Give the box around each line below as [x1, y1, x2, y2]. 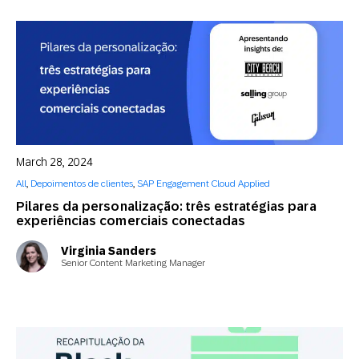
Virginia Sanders [61, 244, 156, 257]
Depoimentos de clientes [30, 178, 133, 189]
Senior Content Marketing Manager [61, 256, 205, 268]
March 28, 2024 [16, 155, 93, 168]
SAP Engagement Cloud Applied [137, 178, 270, 189]
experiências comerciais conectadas [16, 213, 246, 228]
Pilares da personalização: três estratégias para [16, 199, 317, 214]
